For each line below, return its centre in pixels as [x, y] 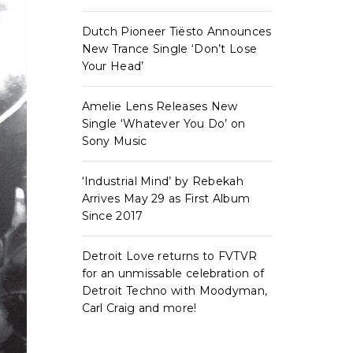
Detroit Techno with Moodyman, [175, 291]
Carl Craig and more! [139, 308]
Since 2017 [112, 216]
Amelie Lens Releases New [160, 106]
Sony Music [114, 141]
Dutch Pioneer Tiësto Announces [176, 32]
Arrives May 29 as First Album [166, 199]
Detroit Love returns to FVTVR [169, 256]
